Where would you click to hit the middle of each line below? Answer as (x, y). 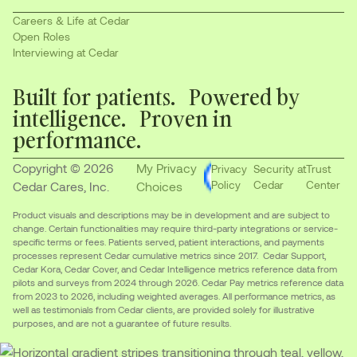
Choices (160, 186)
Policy (226, 185)
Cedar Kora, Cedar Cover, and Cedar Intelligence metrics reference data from (175, 269)
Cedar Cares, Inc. (61, 186)
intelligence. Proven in (122, 118)
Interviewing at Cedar (65, 53)
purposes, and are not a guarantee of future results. (122, 323)
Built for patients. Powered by (156, 96)
